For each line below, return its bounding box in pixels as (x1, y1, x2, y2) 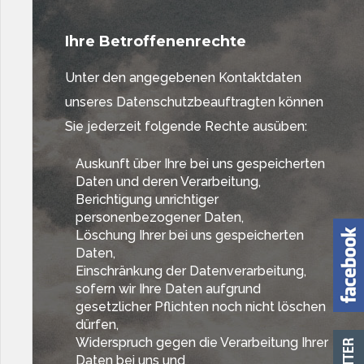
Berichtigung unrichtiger (75, 192, 219, 207)
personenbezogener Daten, (75, 210, 244, 225)
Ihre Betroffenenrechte (65, 32, 246, 50)
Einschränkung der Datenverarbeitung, (75, 263, 306, 279)
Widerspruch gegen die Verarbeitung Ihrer (75, 335, 328, 350)
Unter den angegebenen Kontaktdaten (65, 70, 301, 85)
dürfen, (75, 317, 119, 332)
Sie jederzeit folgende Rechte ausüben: (65, 119, 307, 134)
